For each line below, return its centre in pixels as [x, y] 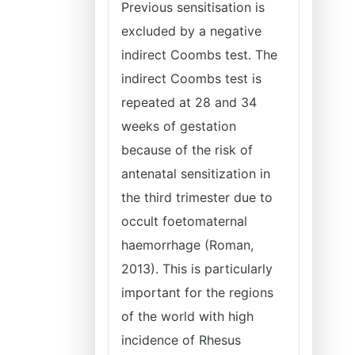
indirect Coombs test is [191, 78]
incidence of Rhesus [181, 340]
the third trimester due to [197, 197]
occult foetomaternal [184, 221]
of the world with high [187, 316]
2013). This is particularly [197, 269]
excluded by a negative [191, 31]
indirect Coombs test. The [199, 55]
